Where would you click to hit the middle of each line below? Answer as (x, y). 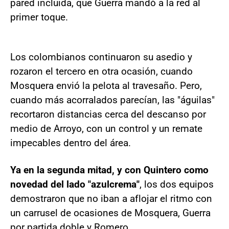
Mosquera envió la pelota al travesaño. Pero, (106, 86)
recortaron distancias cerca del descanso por (108, 114)
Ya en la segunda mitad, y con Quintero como (109, 170)
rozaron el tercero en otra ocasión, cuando (101, 71)
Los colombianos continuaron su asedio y (101, 57)
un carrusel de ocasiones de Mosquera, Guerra (110, 213)
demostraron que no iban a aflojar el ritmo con (111, 199)
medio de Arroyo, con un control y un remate (106, 129)
